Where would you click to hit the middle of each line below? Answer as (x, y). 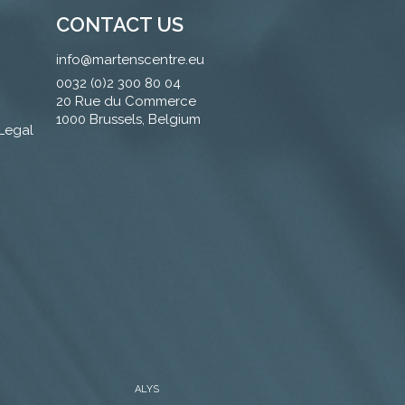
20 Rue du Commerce (126, 101)
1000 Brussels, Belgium (128, 119)
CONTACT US (119, 24)
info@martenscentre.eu (130, 59)
